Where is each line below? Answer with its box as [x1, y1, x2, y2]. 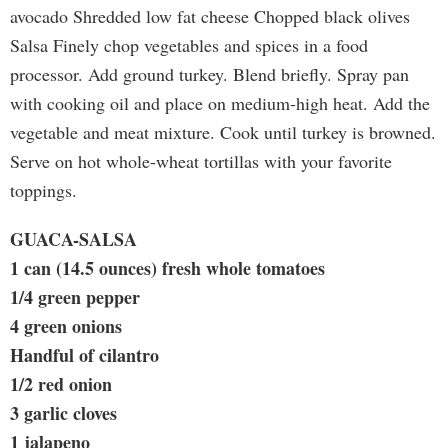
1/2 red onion [10, 371, 112, 397]
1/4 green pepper [10, 284, 140, 310]
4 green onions [10, 313, 122, 339]
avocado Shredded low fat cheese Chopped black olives [10, 4, 410, 28]
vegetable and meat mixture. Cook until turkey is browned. [10, 120, 436, 144]
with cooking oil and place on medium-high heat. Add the [10, 91, 430, 115]
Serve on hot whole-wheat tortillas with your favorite [10, 149, 392, 173]
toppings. [10, 178, 77, 202]
